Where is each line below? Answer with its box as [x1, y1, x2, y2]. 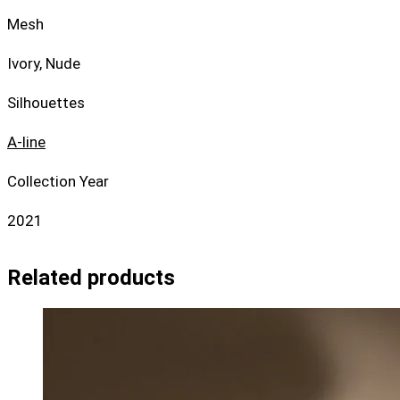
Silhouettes [7, 93, 85, 112]
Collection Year [7, 171, 109, 190]
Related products [7, 264, 175, 290]
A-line [7, 132, 46, 151]
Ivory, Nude [7, 54, 80, 72]
